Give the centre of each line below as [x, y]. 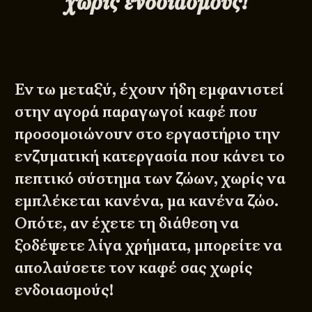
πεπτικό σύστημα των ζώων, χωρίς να [150, 178]
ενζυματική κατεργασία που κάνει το [150, 156]
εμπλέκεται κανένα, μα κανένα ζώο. [147, 201]
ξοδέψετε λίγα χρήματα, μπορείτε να [149, 245]
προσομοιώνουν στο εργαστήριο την [148, 134]
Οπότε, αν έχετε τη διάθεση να [127, 223]
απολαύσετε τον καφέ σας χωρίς [134, 267]
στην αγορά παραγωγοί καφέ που [136, 111]
